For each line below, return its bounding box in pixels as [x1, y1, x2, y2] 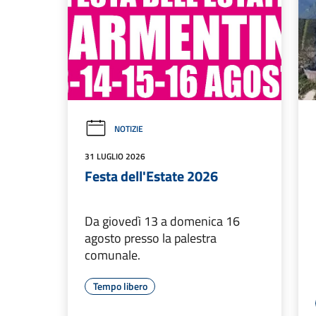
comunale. [85, 245, 140, 265]
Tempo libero [92, 279, 147, 294]
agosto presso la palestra [85, 229, 217, 248]
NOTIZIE [114, 122, 143, 136]
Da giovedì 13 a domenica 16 [85, 212, 240, 231]
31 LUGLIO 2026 [85, 150, 145, 164]
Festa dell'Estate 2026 [85, 165, 218, 188]
